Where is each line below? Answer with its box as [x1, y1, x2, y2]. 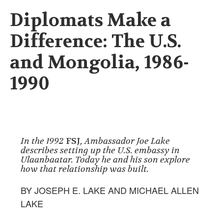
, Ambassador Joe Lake [81, 136, 170, 147]
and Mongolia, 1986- [10, 51, 189, 74]
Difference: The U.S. [10, 30, 181, 53]
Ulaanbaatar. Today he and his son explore [21, 154, 190, 165]
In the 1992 [21, 136, 66, 147]
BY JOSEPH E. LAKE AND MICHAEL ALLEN [21, 184, 199, 196]
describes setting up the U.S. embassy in [21, 145, 180, 156]
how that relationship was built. [21, 164, 149, 175]
